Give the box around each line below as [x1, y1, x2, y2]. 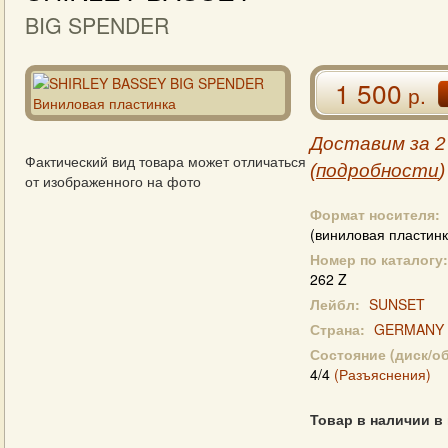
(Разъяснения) [334, 364, 431, 384]
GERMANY [374, 319, 444, 339]
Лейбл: [310, 294, 360, 314]
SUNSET [369, 294, 425, 314]
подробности [316, 160, 439, 181]
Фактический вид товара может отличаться [25, 151, 306, 171]
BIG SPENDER [25, 10, 169, 40]
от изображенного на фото [25, 171, 201, 191]
